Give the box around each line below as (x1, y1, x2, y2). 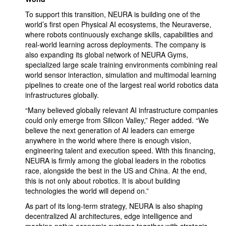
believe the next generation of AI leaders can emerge (25, 125, 195, 135)
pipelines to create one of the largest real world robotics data (25, 80, 218, 90)
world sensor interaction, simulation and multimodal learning (25, 70, 216, 80)
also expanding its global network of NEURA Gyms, (25, 49, 188, 60)
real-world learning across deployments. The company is (25, 39, 206, 49)
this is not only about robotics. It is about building (25, 176, 180, 186)
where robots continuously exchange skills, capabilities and (25, 29, 213, 39)
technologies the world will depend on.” (25, 186, 149, 196)
